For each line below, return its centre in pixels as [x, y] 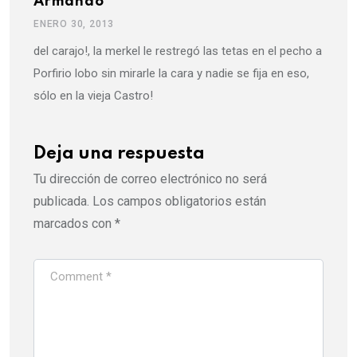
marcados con [74, 224]
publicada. [61, 202]
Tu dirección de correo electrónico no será [150, 179]
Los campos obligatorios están [179, 202]
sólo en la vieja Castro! [93, 96]
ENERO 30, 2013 [74, 24]
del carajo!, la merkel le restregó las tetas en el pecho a [178, 51]
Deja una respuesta [119, 154]
